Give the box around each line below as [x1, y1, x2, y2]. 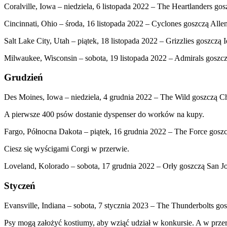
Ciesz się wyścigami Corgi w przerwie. [4, 144, 129, 154]
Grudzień [4, 72, 43, 83]
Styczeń [4, 180, 35, 191]
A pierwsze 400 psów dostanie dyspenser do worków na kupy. [4, 110, 204, 119]
